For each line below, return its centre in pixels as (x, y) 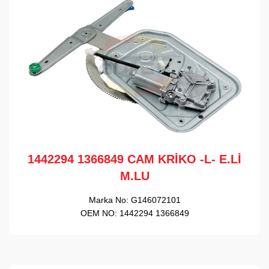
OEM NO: (98, 213)
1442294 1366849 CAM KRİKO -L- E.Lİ (134, 159)
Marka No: (108, 200)
